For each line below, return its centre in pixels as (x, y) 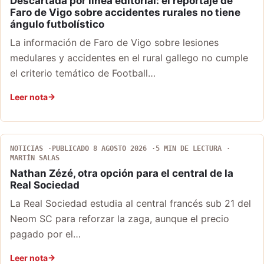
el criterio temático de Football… (83, 73)
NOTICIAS (27, 148)
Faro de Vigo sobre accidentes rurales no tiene (125, 12)
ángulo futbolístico (57, 24)
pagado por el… (45, 234)
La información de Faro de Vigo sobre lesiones (114, 42)
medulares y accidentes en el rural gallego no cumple (129, 57)
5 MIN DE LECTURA (189, 148)
